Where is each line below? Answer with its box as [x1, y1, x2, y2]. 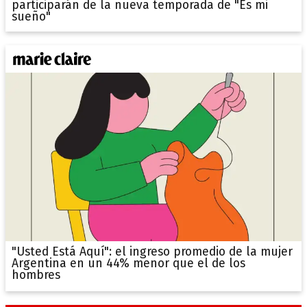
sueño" [11, 9, 51, 24]
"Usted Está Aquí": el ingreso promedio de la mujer [11, 245, 293, 260]
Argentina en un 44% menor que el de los [11, 256, 245, 271]
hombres [11, 268, 60, 283]
